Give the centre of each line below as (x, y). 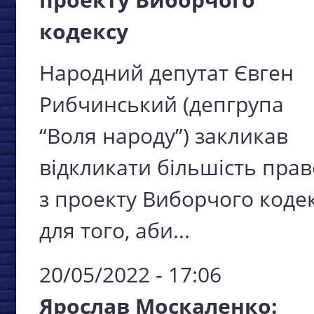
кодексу (84, 31)
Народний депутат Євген (166, 72)
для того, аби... (115, 230)
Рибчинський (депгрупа (162, 104)
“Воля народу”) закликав (164, 135)
